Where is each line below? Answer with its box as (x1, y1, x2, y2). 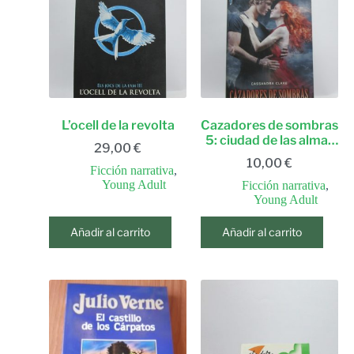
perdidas (243, 148, 296, 163)
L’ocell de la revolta (61, 118, 175, 133)
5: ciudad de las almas (205, 133, 334, 148)
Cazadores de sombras (201, 118, 338, 133)
